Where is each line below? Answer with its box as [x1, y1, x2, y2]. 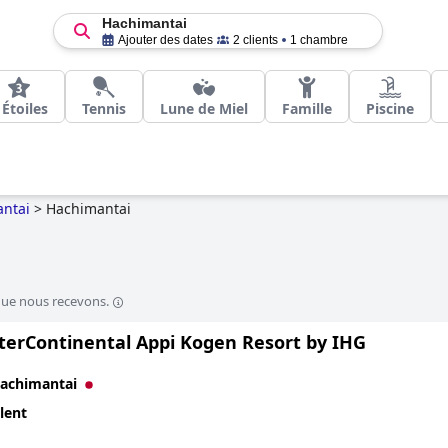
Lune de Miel [160, 99, 248, 118]
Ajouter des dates [117, 33, 213, 47]
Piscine [366, 99, 414, 118]
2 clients [232, 33, 278, 47]
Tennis [82, 99, 126, 118]
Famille [282, 99, 332, 118]
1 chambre [289, 33, 348, 47]
